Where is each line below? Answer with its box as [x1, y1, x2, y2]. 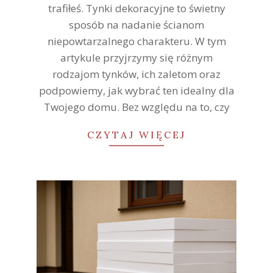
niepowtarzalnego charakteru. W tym [47, 34, 226, 48]
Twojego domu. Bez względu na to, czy [43, 99, 230, 114]
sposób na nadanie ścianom [69, 17, 204, 32]
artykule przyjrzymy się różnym [60, 50, 213, 65]
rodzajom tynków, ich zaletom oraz [52, 66, 221, 81]
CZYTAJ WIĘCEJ [87, 128, 186, 141]
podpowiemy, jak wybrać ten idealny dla [38, 83, 235, 97]
